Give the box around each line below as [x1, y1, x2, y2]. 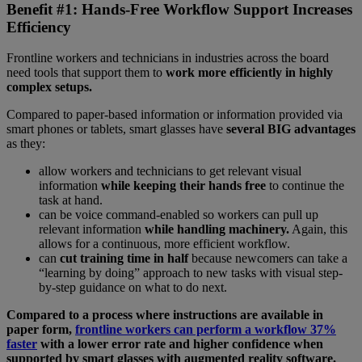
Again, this [289, 222, 347, 237]
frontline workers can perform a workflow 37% [75, 322, 336, 337]
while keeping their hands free [101, 179, 269, 193]
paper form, [6, 322, 75, 337]
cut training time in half [60, 251, 192, 266]
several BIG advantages [226, 122, 356, 137]
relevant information [39, 222, 145, 237]
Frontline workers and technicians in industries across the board [6, 51, 329, 65]
